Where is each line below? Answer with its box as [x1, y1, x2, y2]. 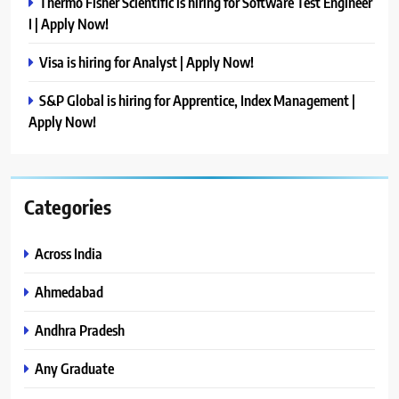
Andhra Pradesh [35, 320, 125, 339]
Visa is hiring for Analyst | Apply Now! [39, 52, 254, 71]
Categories [24, 193, 111, 219]
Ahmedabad [35, 281, 103, 301]
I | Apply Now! [28, 13, 109, 33]
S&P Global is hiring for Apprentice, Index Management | [39, 90, 355, 110]
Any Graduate [35, 358, 114, 378]
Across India [35, 243, 102, 263]
